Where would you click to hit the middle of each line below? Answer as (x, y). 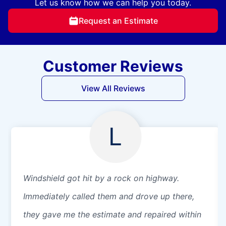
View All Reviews (113, 88)
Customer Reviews (113, 66)
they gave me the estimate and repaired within (112, 214)
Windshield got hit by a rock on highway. (101, 178)
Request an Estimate (118, 20)
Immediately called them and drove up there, (109, 196)
